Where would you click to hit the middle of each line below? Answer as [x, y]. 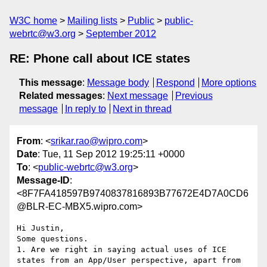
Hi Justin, [41, 228]
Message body [118, 83]
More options [229, 83]
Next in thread [142, 109]
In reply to [85, 109]
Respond [175, 83]
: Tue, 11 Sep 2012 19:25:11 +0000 [111, 154]
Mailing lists [92, 21]
